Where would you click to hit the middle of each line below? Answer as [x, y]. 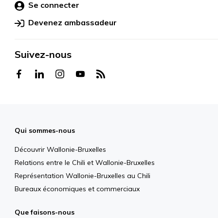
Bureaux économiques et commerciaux [77, 189]
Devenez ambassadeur [73, 23]
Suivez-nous [43, 54]
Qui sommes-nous [45, 131]
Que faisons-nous [45, 212]
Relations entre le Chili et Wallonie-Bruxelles [85, 163]
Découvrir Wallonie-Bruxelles [60, 150]
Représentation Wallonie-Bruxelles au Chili [82, 176]
